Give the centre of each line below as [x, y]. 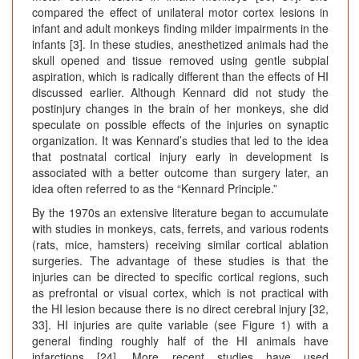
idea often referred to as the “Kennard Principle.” [155, 189]
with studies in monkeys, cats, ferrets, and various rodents [180, 229]
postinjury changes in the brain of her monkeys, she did [180, 109]
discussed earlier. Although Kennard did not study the [180, 93]
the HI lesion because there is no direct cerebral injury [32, [180, 309]
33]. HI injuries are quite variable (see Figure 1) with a [180, 325]
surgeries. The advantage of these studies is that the [180, 261]
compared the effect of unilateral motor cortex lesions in [180, 12]
